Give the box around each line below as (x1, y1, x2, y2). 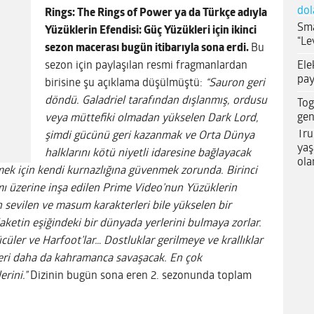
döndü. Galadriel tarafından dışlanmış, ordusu (45, 95, 267, 107)
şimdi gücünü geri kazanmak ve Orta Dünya (45, 130, 254, 142)
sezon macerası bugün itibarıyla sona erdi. (45, 42, 251, 54)
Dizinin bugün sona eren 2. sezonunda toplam (30, 270, 252, 282)
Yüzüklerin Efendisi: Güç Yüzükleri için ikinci (45, 25, 257, 36)
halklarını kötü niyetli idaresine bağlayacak (45, 147, 251, 159)
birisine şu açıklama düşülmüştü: (45, 77, 205, 89)
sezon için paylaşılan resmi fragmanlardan (45, 60, 247, 71)
